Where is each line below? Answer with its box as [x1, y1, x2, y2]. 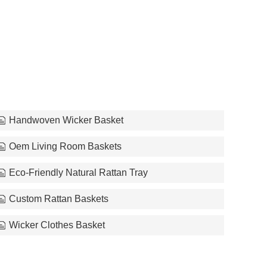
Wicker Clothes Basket [8, 219, 105, 230]
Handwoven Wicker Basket [8, 114, 123, 125]
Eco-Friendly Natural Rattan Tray [8, 167, 148, 178]
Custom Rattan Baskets [8, 193, 108, 204]
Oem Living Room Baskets [8, 141, 122, 151]
